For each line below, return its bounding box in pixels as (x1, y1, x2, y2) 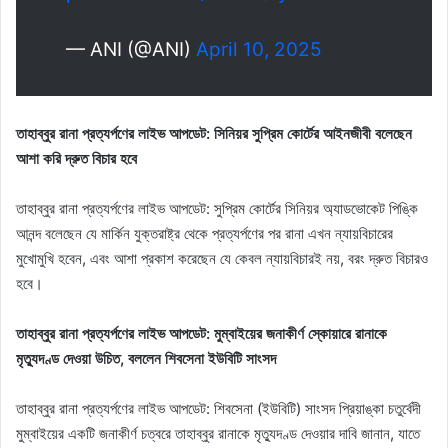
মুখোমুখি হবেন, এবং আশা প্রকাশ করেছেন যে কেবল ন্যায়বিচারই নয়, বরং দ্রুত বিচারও (16, 249, 428, 269)
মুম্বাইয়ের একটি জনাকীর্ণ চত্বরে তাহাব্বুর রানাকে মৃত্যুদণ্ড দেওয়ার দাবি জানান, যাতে (16, 424, 420, 444)
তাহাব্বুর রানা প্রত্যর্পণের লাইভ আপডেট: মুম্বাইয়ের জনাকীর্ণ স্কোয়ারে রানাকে (16, 324, 387, 344)
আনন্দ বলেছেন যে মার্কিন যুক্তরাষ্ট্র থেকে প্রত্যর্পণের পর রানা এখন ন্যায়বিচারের (16, 224, 393, 244)
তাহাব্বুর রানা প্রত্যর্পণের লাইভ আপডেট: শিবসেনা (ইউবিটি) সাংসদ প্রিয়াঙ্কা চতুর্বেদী (16, 399, 421, 419)
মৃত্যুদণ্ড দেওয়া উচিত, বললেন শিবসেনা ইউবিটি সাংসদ (16, 349, 276, 369)
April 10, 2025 (196, 38, 322, 62)
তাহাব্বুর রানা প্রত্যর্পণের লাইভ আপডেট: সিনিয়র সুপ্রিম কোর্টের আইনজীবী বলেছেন (16, 124, 412, 144)
